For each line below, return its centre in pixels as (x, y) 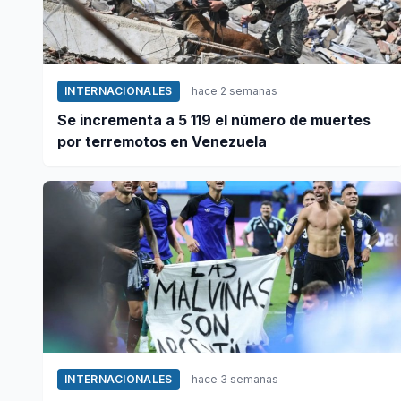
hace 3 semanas (235, 379)
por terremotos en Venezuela (162, 141)
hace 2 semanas (234, 90)
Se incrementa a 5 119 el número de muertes (214, 119)
